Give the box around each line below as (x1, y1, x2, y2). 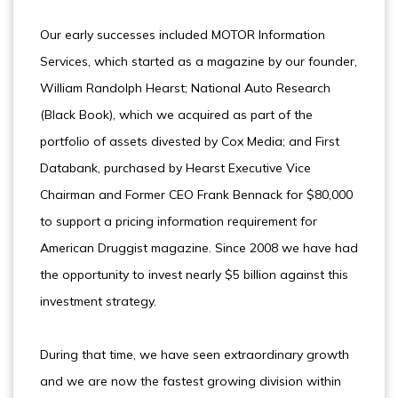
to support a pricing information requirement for (40, 213, 317, 229)
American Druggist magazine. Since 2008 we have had (40, 240, 358, 256)
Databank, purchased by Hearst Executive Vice (40, 160, 311, 176)
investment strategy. (40, 293, 156, 309)
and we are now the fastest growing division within (40, 373, 341, 389)
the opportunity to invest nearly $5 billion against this (40, 267, 348, 283)
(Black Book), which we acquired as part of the (40, 107, 313, 123)
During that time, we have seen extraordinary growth (40, 346, 349, 362)
